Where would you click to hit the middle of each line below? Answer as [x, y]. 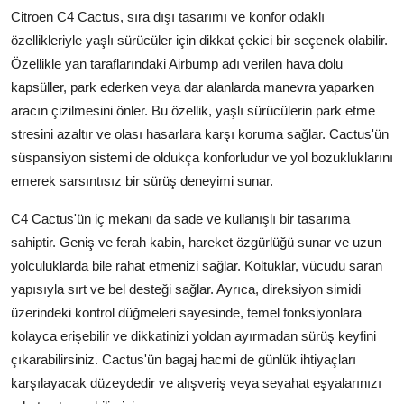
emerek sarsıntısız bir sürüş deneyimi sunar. [142, 180]
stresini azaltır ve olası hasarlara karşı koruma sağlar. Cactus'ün [200, 133]
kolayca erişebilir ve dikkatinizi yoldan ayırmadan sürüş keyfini [193, 335]
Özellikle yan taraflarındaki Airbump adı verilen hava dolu [177, 63]
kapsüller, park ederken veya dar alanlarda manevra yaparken [193, 87]
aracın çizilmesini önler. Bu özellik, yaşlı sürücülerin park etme [193, 110]
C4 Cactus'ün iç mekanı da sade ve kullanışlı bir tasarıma [180, 218]
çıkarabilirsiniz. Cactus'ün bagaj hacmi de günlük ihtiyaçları [184, 359]
